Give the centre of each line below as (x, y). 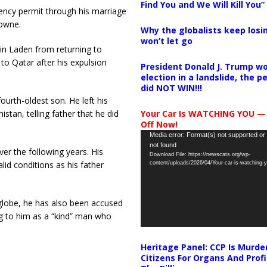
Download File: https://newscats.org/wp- (200, 154)
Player (152, 148)
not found (163, 145)
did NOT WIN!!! (171, 88)
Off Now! (159, 124)
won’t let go (166, 41)
